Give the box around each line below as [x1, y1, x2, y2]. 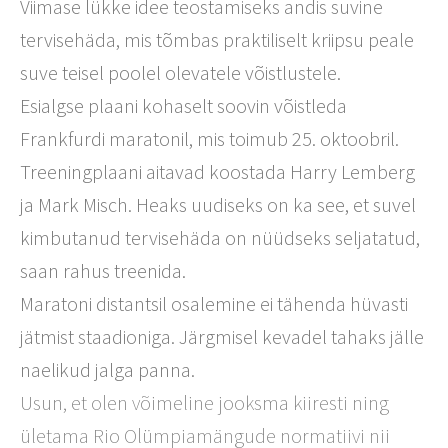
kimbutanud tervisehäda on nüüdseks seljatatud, [20, 225, 420, 250]
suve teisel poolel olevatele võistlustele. [20, 60, 341, 85]
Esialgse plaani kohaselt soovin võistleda [20, 93, 347, 118]
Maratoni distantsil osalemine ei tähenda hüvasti [20, 291, 408, 316]
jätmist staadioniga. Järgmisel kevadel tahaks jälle [20, 324, 424, 349]
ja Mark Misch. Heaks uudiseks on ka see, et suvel [20, 192, 416, 217]
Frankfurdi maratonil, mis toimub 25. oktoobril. [20, 126, 399, 151]
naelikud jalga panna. [20, 357, 195, 382]
